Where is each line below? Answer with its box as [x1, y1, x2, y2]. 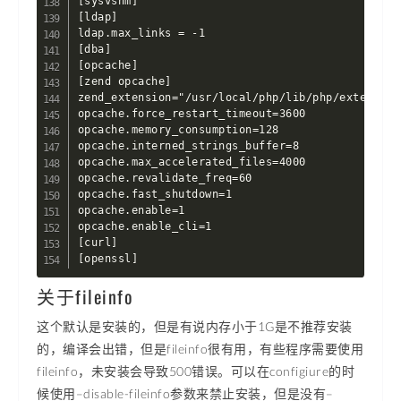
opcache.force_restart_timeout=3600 [77, 107, 306, 120]
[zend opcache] [77, 75, 172, 88]
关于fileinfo [37, 283, 133, 310]
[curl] [77, 236, 118, 249]
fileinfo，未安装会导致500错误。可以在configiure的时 [37, 363, 354, 379]
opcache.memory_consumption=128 [77, 124, 279, 136]
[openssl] [77, 252, 139, 265]
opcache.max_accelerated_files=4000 [77, 156, 306, 168]
